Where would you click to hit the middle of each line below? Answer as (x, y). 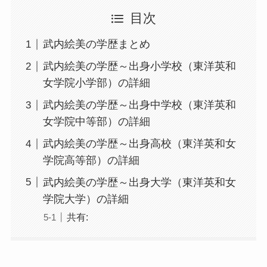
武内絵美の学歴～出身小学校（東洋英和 (139, 66)
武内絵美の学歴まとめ (96, 44)
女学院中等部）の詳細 (96, 122)
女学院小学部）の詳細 (96, 83)
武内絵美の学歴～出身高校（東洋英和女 (139, 144)
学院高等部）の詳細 (91, 161)
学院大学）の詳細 (86, 199)
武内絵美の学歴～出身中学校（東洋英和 (139, 105)
